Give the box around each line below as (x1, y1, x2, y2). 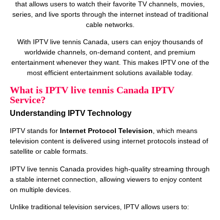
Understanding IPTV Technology (10, 109, 132, 118)
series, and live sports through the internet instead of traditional (12, 10, 208, 18)
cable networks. (85, 20, 135, 28)
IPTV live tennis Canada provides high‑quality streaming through (10, 165, 210, 173)
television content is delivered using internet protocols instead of (10, 137, 208, 145)
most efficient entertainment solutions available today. (27, 68, 193, 77)
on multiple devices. (10, 185, 71, 193)
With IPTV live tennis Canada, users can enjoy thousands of (17, 37, 203, 46)
